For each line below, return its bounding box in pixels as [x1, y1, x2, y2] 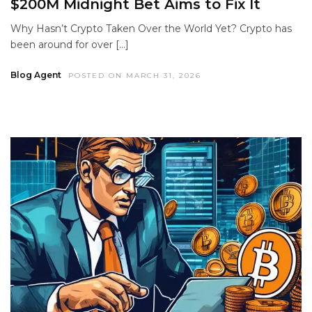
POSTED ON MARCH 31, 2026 [68, 70, 201, 80]
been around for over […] [10, 38, 129, 51]
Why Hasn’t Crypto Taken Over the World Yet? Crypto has [10, 22, 292, 35]
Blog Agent [10, 69, 61, 80]
